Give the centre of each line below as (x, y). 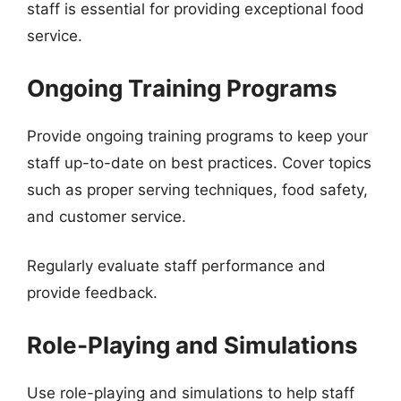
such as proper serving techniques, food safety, (197, 189)
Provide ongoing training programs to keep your (197, 136)
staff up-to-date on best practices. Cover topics (199, 162)
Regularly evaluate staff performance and (176, 266)
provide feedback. (92, 293)
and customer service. (107, 216)
